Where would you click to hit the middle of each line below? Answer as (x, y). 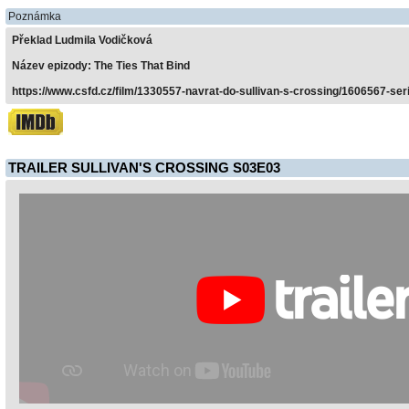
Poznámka (35, 16)
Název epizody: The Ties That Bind (101, 66)
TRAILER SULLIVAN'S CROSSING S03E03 (144, 168)
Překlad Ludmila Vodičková (82, 40)
